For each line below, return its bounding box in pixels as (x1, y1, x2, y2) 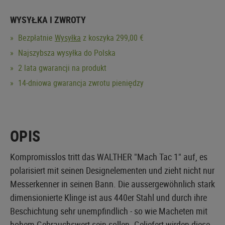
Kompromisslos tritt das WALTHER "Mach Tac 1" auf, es (10, 150, 207, 163)
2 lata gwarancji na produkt (16, 62, 106, 73)
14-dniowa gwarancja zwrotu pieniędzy (16, 77, 144, 88)
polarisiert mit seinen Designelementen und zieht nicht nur (10, 164, 214, 176)
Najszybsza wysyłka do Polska (16, 47, 116, 58)
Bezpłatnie (16, 32, 55, 43)
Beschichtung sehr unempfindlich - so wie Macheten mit (10, 204, 207, 217)
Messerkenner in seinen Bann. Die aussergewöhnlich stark (10, 177, 215, 190)
